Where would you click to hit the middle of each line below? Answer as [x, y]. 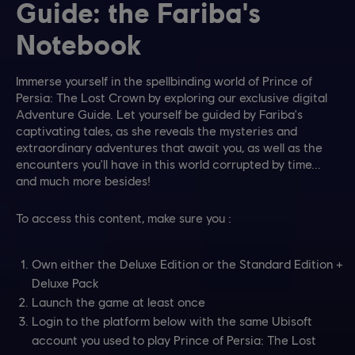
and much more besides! [83, 181]
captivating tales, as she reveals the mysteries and [157, 131]
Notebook [78, 44]
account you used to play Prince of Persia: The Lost [174, 340]
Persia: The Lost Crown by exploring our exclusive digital [172, 97]
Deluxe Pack [65, 283]
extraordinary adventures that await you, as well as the [169, 147]
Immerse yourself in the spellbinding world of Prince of [164, 81]
